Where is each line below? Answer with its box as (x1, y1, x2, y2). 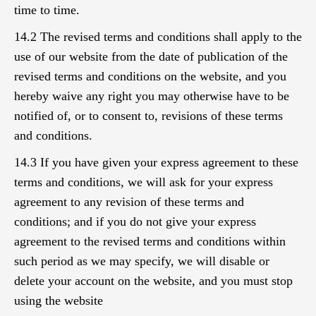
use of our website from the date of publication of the (14, 49, 288, 63)
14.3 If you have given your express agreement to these (14, 155, 298, 169)
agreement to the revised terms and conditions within (14, 234, 286, 248)
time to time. (14, 3, 80, 17)
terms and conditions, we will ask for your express (14, 175, 273, 189)
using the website (14, 293, 103, 308)
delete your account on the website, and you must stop (14, 274, 293, 288)
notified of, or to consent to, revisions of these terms (14, 109, 283, 123)
